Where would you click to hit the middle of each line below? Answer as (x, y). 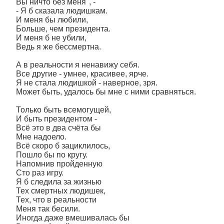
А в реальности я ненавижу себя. (78, 65)
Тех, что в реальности (56, 200)
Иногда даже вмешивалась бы (73, 218)
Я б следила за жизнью (59, 182)
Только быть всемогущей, (63, 110)
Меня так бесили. (48, 209)
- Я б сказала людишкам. (62, 11)
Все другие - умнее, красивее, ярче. (82, 74)
